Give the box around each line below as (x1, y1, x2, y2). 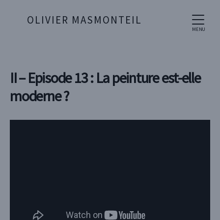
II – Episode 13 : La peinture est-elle (10, 68, 201, 87)
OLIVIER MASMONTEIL (27, 13, 142, 27)
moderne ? (10, 86, 69, 105)
